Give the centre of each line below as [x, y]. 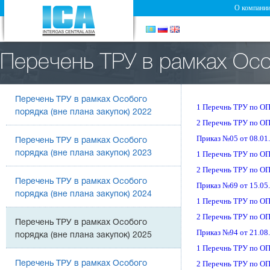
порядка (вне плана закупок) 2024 [83, 194]
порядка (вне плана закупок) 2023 [83, 153]
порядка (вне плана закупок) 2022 [83, 112]
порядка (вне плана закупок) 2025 [83, 235]
